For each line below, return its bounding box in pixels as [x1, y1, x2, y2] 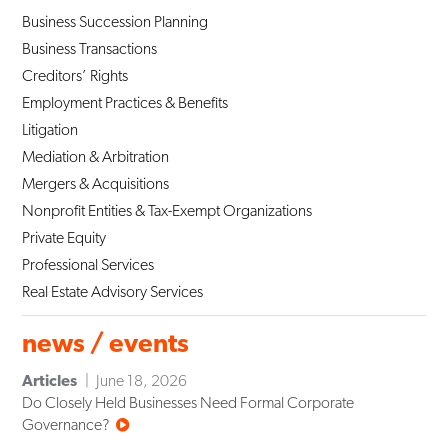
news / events [22, 327, 190, 359]
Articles [22, 371, 78, 391]
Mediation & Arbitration [22, 147, 170, 167]
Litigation [22, 120, 79, 140]
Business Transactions [22, 39, 158, 59]
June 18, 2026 [96, 371, 188, 391]
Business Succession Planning [22, 12, 209, 32]
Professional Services [22, 255, 155, 275]
